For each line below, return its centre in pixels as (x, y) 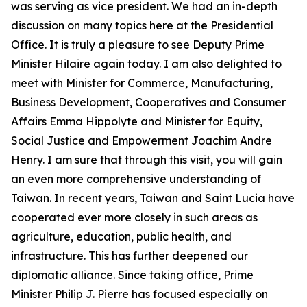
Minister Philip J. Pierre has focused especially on (139, 294)
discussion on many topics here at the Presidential (142, 25)
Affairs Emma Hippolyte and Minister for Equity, (137, 121)
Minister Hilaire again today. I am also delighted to (146, 64)
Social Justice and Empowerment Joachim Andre (142, 140)
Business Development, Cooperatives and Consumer (148, 102)
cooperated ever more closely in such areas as (134, 217)
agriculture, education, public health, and (121, 236)
